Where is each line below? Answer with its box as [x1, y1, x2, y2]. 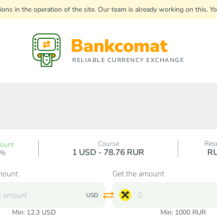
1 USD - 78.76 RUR [72, 147, 145, 158]
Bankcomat [71, 34, 168, 58]
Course [97, 139, 119, 148]
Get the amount [112, 169, 164, 179]
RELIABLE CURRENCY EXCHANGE [72, 56, 185, 64]
